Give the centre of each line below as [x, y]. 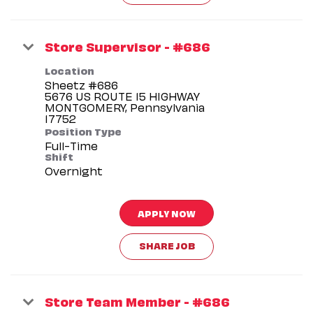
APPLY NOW [167, 212]
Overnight [74, 170]
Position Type [83, 130]
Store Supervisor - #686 [128, 45]
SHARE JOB [167, 245]
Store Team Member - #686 [137, 300]
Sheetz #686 [81, 84]
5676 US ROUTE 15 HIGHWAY [122, 95]
